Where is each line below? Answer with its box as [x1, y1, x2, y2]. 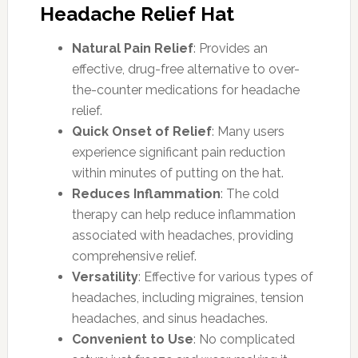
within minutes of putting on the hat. [71, 165, 284, 181]
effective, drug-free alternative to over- [71, 61, 300, 77]
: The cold [220, 185, 279, 201]
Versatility [71, 268, 138, 284]
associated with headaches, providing [71, 227, 293, 243]
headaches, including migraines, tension [71, 289, 304, 305]
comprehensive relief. [71, 248, 197, 264]
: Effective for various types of [137, 268, 313, 284]
